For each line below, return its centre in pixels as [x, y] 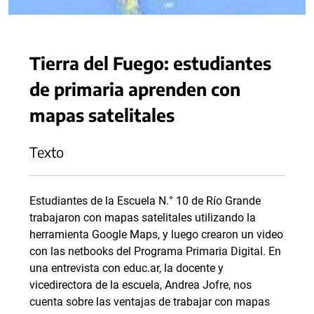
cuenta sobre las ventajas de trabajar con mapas [150, 302]
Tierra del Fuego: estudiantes [150, 63]
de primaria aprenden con [135, 89]
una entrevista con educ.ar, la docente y [127, 268]
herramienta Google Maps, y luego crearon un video [156, 235]
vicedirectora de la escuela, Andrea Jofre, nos [141, 285]
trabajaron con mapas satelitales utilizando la [143, 218]
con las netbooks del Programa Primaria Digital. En [155, 252]
